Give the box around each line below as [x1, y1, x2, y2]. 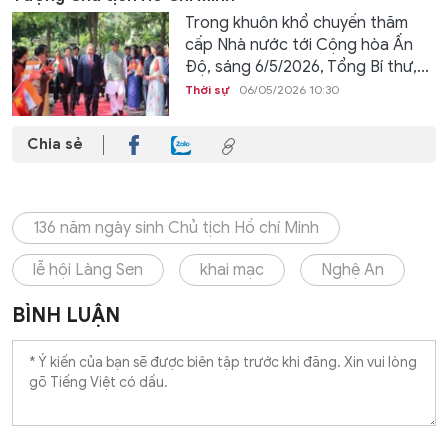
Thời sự [184, 81, 229, 97]
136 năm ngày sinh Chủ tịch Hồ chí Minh [33, 218, 319, 239]
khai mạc [200, 260, 264, 281]
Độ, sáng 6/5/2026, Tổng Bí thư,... [184, 56, 429, 77]
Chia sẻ [27, 135, 83, 154]
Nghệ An [321, 260, 384, 281]
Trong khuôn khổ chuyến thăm [184, 12, 408, 33]
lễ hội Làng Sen [33, 260, 143, 281]
